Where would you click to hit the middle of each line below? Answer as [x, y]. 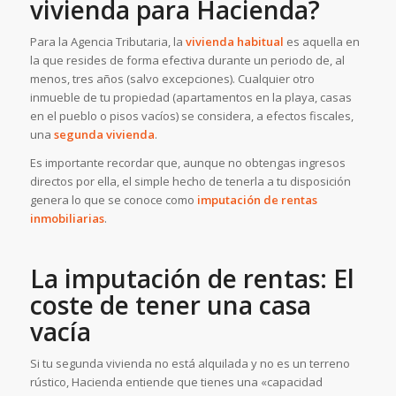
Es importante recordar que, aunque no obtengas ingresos [187, 162]
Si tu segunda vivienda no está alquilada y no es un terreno [190, 363]
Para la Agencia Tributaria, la [107, 41]
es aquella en [321, 41]
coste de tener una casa [170, 305]
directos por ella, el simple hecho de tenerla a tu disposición [190, 181]
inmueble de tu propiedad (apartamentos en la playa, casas [190, 97]
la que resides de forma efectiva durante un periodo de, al [187, 60]
